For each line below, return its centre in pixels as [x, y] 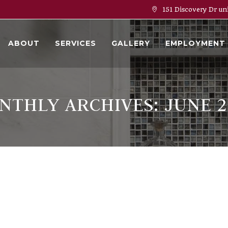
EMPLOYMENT [195, 43]
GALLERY [131, 43]
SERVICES [76, 43]
